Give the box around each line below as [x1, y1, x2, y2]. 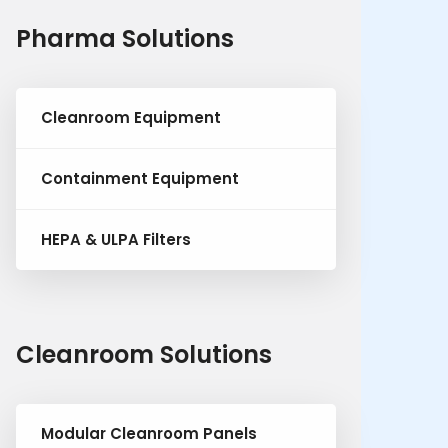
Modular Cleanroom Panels [41, 423, 257, 444]
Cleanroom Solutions [16, 338, 272, 371]
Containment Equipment [41, 168, 239, 189]
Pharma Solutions [16, 22, 234, 55]
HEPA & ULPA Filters [41, 229, 191, 250]
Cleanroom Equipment [41, 107, 221, 128]
